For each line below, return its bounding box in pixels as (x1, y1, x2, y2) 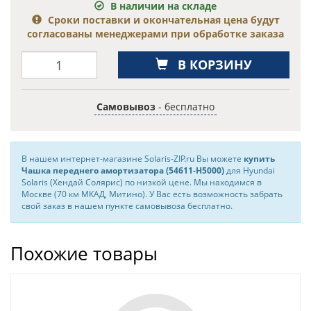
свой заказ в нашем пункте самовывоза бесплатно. (22, 200, 233, 212)
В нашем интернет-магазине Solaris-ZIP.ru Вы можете (22, 153, 244, 165)
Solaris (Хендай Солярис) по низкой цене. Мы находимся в (22, 176, 262, 188)
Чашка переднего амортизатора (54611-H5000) (22, 165, 224, 176)
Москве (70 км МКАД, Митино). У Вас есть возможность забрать (22, 188, 283, 200)
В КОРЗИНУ (177, 56, 252, 73)
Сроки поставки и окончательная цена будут (47, 13, 280, 26)
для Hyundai (224, 165, 275, 176)
